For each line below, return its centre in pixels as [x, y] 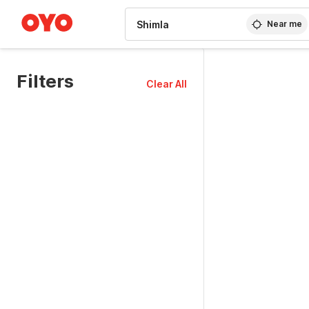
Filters [45, 81]
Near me [285, 24]
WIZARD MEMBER [61, 7]
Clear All [166, 84]
